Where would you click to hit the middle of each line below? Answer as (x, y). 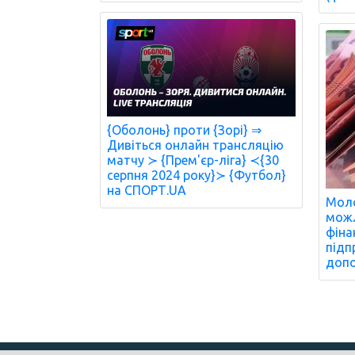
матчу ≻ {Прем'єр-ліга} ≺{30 (193, 160)
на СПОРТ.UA (147, 191)
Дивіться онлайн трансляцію (195, 145)
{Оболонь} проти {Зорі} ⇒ (184, 130)
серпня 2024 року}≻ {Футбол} (197, 176)
